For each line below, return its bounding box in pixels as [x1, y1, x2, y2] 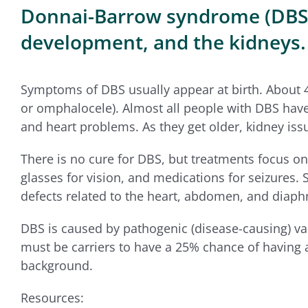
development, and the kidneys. [20, 28, 306, 55]
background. [20, 256, 93, 274]
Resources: [20, 289, 87, 306]
